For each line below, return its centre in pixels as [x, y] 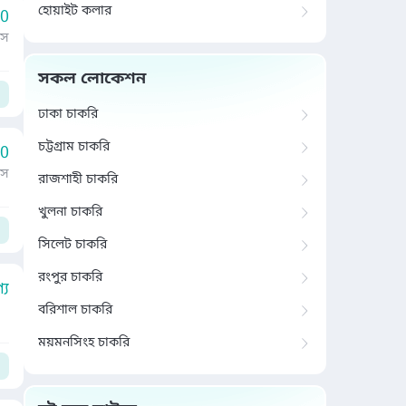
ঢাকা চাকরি [68, 115]
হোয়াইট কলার [75, 11]
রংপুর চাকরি [70, 278]
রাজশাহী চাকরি [78, 180]
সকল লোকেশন [92, 79]
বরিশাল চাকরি [75, 310]
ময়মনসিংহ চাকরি [84, 343]
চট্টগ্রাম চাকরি [74, 147]
